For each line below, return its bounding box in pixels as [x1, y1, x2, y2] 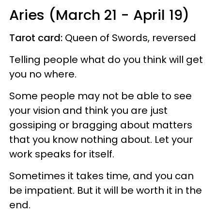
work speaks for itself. [9, 147, 117, 161]
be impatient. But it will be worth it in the [9, 183, 202, 197]
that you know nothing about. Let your [9, 132, 193, 146]
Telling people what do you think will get [9, 52, 203, 66]
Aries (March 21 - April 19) [9, 5, 189, 25]
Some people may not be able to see [9, 89, 192, 103]
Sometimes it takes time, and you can [9, 169, 194, 183]
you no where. [9, 67, 79, 81]
